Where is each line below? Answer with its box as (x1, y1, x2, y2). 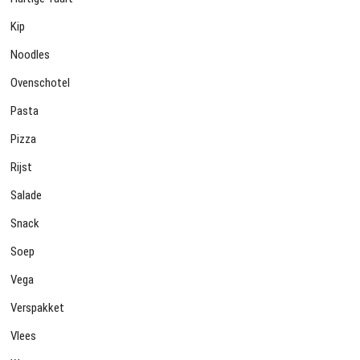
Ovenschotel (10, 76, 71, 91)
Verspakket (10, 301, 65, 316)
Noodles (10, 47, 51, 63)
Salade (10, 188, 43, 203)
